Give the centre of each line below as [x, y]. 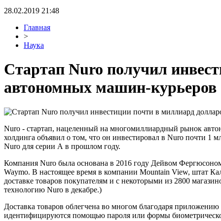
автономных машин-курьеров [110, 88]
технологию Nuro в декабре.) [53, 189]
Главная [37, 27]
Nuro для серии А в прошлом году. [62, 146]
